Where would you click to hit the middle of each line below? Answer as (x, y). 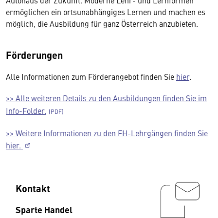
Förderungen (34, 55)
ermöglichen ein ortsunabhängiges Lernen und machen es (106, 12)
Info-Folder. (26, 110)
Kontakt (33, 188)
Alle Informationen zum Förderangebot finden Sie (91, 76)
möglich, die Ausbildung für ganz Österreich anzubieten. (102, 23)
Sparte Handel (44, 209)
